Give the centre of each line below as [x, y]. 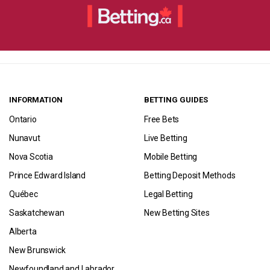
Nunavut [25, 138]
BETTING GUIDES [176, 100]
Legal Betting [168, 194]
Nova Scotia [31, 157]
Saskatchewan [37, 213]
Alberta [23, 231]
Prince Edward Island [47, 175]
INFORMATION [36, 100]
